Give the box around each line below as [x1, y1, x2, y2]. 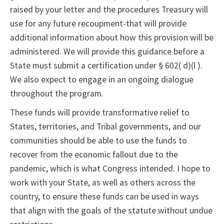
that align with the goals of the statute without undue [10, 205, 212, 216]
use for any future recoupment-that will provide [10, 18, 186, 29]
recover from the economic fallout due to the [10, 149, 178, 160]
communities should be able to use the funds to [10, 135, 187, 146]
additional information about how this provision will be [10, 32, 213, 43]
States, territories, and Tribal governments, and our [10, 121, 201, 132]
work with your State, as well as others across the [10, 177, 195, 188]
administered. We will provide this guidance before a [10, 46, 204, 57]
